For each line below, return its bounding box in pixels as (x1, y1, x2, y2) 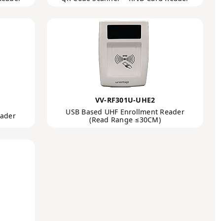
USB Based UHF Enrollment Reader (66, 107, 184, 116)
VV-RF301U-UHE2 (95, 95, 155, 105)
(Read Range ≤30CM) (89, 115, 161, 124)
